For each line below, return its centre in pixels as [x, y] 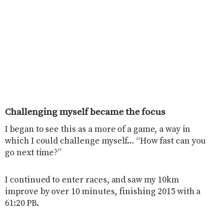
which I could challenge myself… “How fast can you [106, 141]
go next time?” [33, 153]
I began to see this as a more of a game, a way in [98, 129]
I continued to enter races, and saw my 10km [92, 180]
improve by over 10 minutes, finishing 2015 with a [103, 191]
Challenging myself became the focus [85, 112]
